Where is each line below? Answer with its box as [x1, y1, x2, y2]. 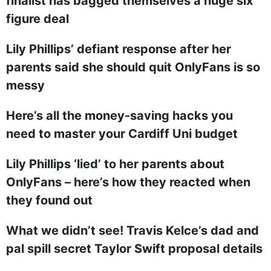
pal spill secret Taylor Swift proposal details [6, 241, 263, 256]
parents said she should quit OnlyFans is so [6, 60, 260, 74]
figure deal [6, 11, 69, 26]
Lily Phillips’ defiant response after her [6, 42, 231, 56]
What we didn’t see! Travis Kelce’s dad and [6, 223, 259, 238]
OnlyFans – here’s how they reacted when [6, 175, 250, 189]
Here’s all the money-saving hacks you [6, 108, 233, 123]
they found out [6, 193, 93, 207]
